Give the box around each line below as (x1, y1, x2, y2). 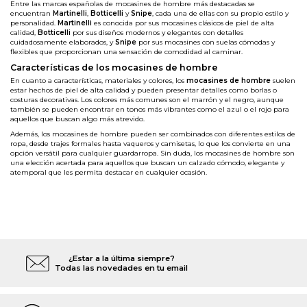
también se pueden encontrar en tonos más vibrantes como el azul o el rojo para (10, 105, 289, 114)
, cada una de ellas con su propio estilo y (152, 9, 288, 19)
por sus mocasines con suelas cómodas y (136, 38, 275, 47)
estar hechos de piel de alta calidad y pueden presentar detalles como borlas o (10, 86, 277, 95)
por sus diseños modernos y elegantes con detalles (71, 28, 243, 38)
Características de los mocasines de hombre (10, 62, 218, 73)
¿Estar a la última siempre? (68, 254, 175, 264)
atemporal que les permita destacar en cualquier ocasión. (10, 168, 207, 177)
